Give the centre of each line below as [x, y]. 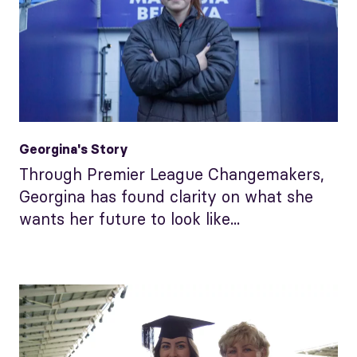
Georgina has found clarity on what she [166, 197]
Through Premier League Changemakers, [172, 175]
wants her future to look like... [129, 219]
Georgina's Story [74, 149]
